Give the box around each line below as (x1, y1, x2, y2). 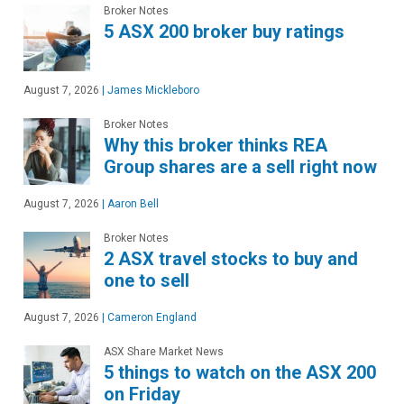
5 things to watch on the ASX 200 (104, 362, 376, 383)
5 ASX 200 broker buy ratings (104, 21, 344, 42)
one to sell (104, 270, 189, 291)
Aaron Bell (105, 197, 159, 210)
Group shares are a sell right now (104, 156, 377, 178)
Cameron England (105, 311, 197, 324)
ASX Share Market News (104, 345, 224, 358)
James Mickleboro (105, 84, 199, 96)
